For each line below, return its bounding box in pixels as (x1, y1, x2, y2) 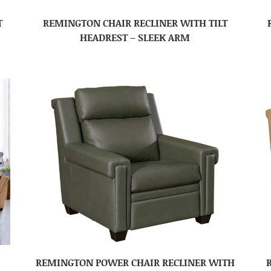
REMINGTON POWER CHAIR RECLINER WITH (35, 255, 235, 270)
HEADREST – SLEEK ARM (80, 30, 191, 44)
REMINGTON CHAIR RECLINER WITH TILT (42, 15, 227, 30)
